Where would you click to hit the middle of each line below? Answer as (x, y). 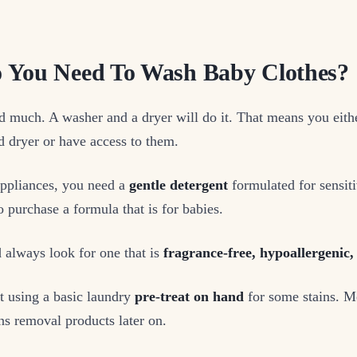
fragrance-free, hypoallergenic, (257, 253)
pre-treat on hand (189, 297)
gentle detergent (178, 185)
